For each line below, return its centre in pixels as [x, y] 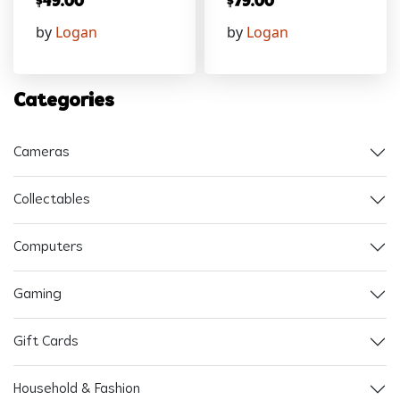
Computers [48, 247]
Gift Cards [46, 342]
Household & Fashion [77, 389]
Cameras [42, 152]
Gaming [37, 294]
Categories [64, 102]
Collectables [52, 200]
